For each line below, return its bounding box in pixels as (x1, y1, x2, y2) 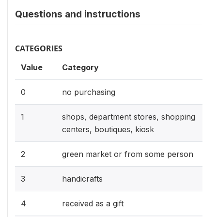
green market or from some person (62, 149, 193, 159)
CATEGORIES (15, 43, 62, 54)
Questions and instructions (15, 8, 140, 20)
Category (62, 62, 99, 72)
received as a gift (62, 199, 124, 208)
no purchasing (62, 87, 115, 97)
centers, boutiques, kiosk (62, 124, 154, 134)
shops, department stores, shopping (62, 112, 195, 122)
